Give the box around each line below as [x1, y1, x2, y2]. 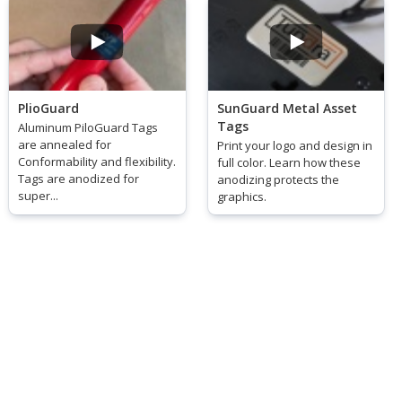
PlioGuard [18, 99, 79, 117]
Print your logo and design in [216, 136, 372, 153]
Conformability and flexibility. [18, 153, 176, 170]
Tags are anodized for [18, 170, 139, 187]
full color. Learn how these [216, 153, 361, 170]
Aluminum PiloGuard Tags [18, 118, 158, 135]
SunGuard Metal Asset [216, 99, 357, 117]
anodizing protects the [216, 170, 339, 188]
